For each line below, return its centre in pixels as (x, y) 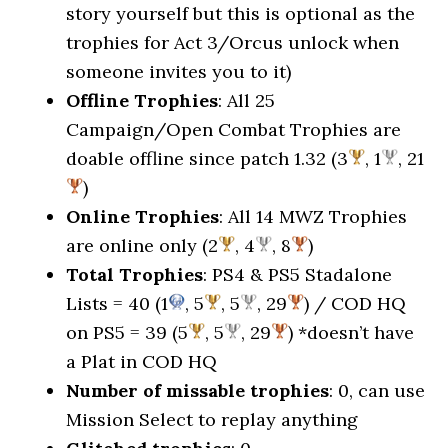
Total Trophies (135, 274)
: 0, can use (377, 390)
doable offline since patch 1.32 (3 (207, 158)
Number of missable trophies (198, 390)
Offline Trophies (142, 100)
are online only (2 (142, 245)
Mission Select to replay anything (212, 419)
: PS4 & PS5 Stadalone (298, 274)
